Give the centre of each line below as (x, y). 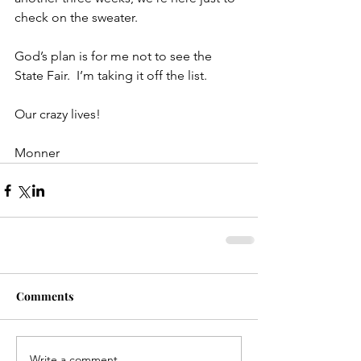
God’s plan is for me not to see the (115, 56)
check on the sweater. (76, 18)
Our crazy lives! (58, 114)
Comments (45, 297)
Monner (37, 153)
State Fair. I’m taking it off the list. (111, 76)
